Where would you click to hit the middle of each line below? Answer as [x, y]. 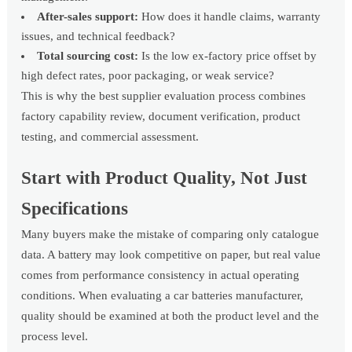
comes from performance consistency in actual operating [161, 275]
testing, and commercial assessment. [110, 137]
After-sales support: [88, 17]
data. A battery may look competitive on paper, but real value [171, 255]
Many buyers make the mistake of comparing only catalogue [170, 235]
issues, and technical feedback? [99, 37]
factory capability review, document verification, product [161, 117]
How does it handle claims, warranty [230, 17]
